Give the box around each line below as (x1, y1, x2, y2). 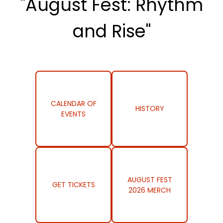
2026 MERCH (128, 185, 171, 195)
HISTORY (135, 104, 164, 114)
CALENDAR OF (50, 98, 97, 109)
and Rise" (72, 19, 151, 44)
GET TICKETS (52, 180, 95, 190)
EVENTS (61, 109, 86, 119)
